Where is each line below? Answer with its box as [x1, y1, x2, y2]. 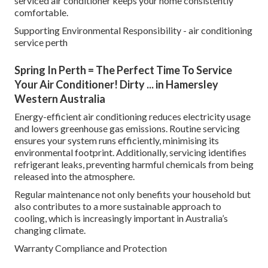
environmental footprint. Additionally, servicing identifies [14, 147, 246, 159]
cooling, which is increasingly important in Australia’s [14, 212, 228, 224]
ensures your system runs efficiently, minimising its [14, 135, 219, 147]
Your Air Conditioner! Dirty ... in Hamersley [14, 78, 218, 92]
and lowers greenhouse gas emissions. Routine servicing [14, 123, 240, 135]
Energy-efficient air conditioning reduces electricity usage [14, 111, 251, 123]
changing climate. [14, 224, 86, 236]
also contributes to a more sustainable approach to [14, 200, 221, 212]
